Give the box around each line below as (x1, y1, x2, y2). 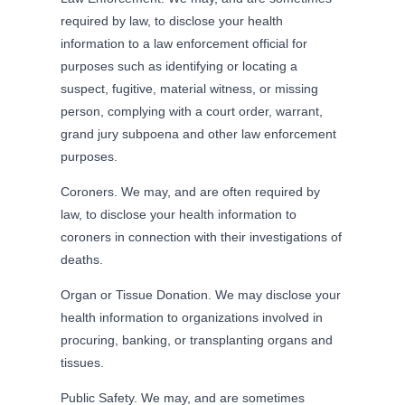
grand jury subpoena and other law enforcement (61, 126, 337, 141)
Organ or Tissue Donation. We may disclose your (61, 287, 342, 302)
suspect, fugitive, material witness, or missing (61, 80, 319, 96)
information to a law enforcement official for (61, 35, 308, 51)
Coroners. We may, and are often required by (61, 184, 321, 199)
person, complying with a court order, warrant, (61, 103, 324, 118)
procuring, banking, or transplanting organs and (61, 332, 334, 347)
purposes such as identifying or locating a (61, 58, 298, 73)
